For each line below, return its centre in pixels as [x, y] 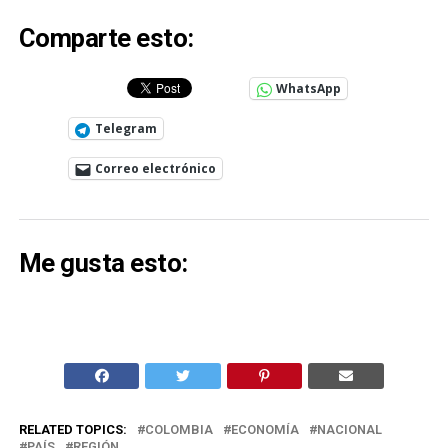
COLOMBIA [178, 429]
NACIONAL [349, 429]
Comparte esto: [106, 38]
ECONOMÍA [264, 429]
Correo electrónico [155, 169]
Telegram [125, 129]
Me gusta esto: [103, 262]
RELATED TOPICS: [72, 429]
